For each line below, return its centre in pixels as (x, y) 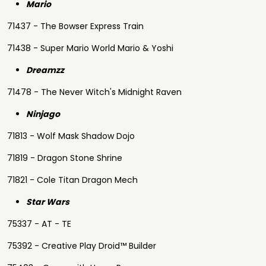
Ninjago (43, 114)
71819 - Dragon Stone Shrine (65, 158)
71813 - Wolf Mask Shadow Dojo (71, 136)
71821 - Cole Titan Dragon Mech (72, 180)
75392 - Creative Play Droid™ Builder (82, 246)
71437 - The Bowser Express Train (75, 26)
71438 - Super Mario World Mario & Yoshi (90, 48)
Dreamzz (45, 70)
